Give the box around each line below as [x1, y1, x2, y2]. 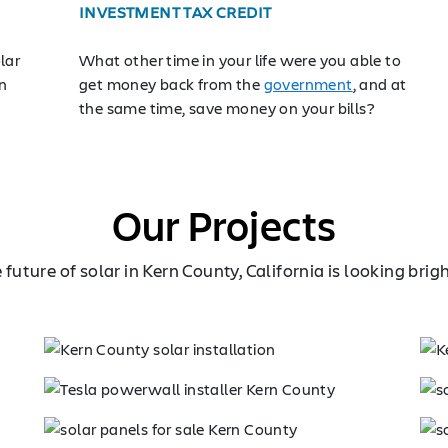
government [263, 73, 353, 94]
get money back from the [79, 73, 264, 94]
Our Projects [111, 197, 337, 253]
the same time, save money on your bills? [79, 97, 375, 118]
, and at [352, 73, 407, 94]
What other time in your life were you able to [79, 49, 401, 70]
